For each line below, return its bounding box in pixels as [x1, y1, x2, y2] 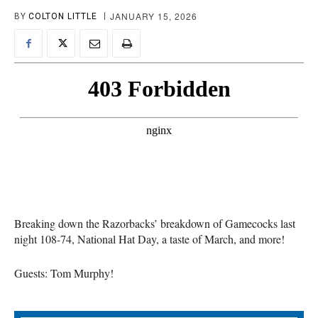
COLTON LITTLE [28, 11, 97, 21]
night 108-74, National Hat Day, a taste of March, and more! [14, 231, 285, 247]
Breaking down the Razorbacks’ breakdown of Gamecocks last [14, 216, 295, 231]
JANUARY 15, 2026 [110, 10, 197, 23]
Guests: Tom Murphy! [14, 265, 114, 281]
